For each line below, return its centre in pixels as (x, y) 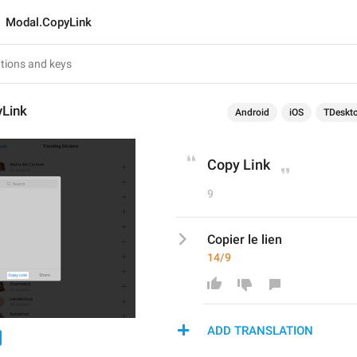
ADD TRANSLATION (260, 331)
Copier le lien (245, 239)
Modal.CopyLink (49, 22)
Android (252, 112)
